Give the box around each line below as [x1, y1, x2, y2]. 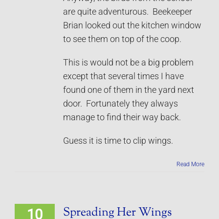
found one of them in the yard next [63, 85, 194, 95]
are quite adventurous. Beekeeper [63, 6, 192, 17]
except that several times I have [63, 71, 184, 81]
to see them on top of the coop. [63, 34, 181, 44]
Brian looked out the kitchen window [63, 20, 201, 30]
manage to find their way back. [63, 112, 181, 122]
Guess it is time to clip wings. [63, 135, 173, 146]
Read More [176, 160, 204, 168]
